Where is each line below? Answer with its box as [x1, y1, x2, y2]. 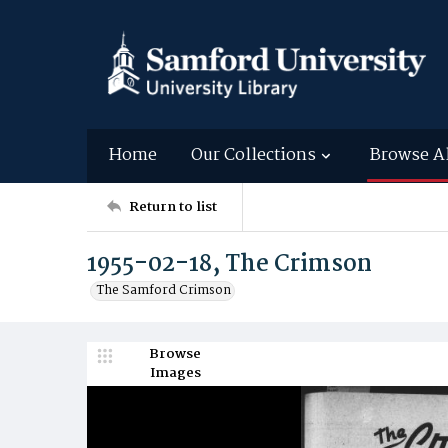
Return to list [129, 195, 217, 218]
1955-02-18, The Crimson [87, 246, 372, 283]
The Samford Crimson [97, 280, 231, 301]
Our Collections [191, 142, 316, 169]
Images [149, 362, 201, 384]
